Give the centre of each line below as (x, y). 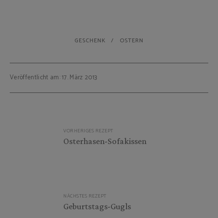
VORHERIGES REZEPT (88, 131)
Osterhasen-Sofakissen (105, 141)
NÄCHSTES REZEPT (85, 196)
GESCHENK (90, 40)
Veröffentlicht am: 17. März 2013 (54, 77)
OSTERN (132, 40)
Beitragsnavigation (60, 121)
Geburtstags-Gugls (97, 206)
